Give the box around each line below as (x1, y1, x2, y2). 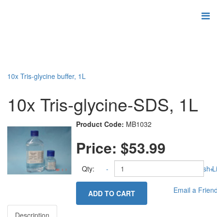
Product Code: (76, 119, 124, 129)
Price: (76, 137, 121, 158)
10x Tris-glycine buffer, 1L (7, 71, 86, 81)
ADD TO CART (88, 188, 136, 198)
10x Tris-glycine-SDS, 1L (7, 92, 198, 116)
